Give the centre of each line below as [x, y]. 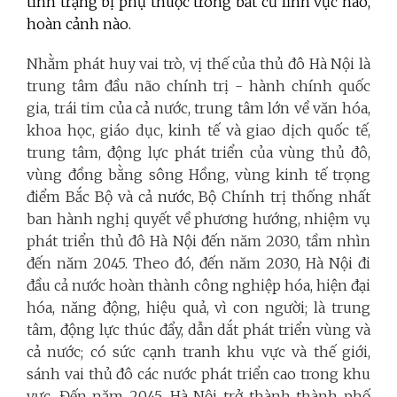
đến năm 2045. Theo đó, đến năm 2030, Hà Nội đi [198, 263]
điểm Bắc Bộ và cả [92, 196]
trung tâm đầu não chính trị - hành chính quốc [198, 86]
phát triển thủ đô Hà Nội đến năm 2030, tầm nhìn [198, 241]
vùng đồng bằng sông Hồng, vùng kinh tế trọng [198, 174]
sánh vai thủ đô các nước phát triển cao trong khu [198, 374]
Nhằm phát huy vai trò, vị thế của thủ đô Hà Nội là [198, 63]
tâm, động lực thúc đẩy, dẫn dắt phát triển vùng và [198, 329]
